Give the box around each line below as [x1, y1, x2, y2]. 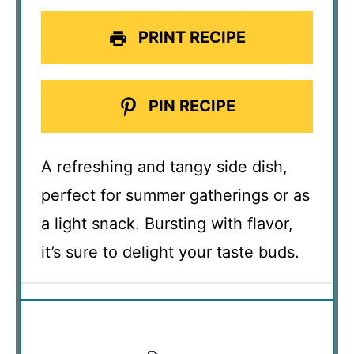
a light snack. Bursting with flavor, [41, 213, 293, 233]
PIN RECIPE [144, 96, 235, 115]
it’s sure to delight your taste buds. [41, 242, 299, 262]
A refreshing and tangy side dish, [41, 156, 288, 176]
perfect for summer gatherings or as [41, 185, 310, 205]
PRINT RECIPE [134, 27, 246, 47]
